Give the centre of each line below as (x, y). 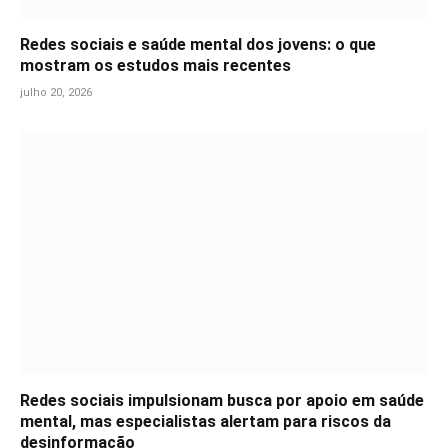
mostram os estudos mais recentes (155, 65)
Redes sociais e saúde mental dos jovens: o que (198, 44)
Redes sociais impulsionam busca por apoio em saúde (222, 400)
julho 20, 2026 (56, 92)
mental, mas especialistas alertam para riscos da (205, 421)
